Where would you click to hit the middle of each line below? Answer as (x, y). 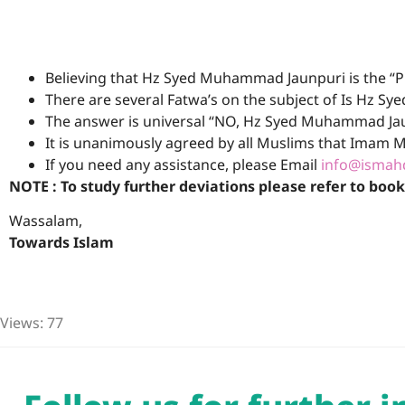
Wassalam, (46, 221)
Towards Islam (61, 243)
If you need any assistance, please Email (183, 165)
